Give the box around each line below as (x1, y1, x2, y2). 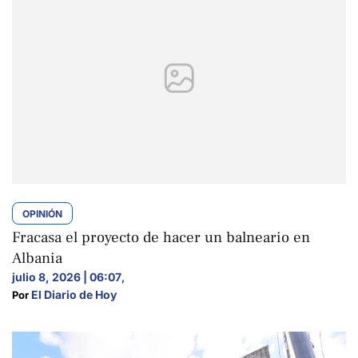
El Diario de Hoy (31, 287, 117, 301)
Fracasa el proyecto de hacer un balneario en (12, 227, 310, 247)
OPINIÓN (22, 207, 62, 220)
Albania (12, 248, 62, 268)
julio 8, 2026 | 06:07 (12, 269, 121, 284)
